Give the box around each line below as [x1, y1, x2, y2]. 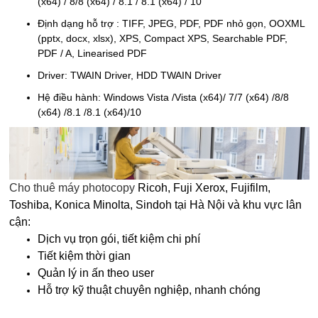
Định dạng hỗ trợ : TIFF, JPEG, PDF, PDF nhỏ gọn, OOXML [38, 18, 305, 29]
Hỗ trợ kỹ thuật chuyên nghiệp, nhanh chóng [38, 283, 261, 296]
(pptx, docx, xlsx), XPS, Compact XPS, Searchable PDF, [38, 33, 287, 44]
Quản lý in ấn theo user [38, 266, 154, 279]
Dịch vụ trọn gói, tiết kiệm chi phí [38, 232, 200, 245]
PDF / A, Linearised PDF [38, 48, 147, 59]
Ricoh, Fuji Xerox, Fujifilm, [135, 181, 270, 194]
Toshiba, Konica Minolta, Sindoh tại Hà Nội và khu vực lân [9, 198, 302, 211]
